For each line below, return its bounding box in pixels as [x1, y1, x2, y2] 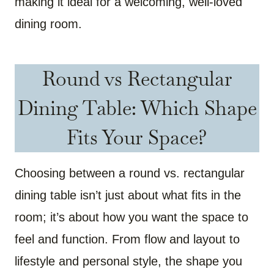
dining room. [15, 17, 82, 31]
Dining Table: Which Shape [17, 95, 257, 121]
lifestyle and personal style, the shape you [15, 254, 242, 268]
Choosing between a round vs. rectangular [15, 166, 245, 180]
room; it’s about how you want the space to [15, 210, 248, 224]
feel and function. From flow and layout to [15, 232, 240, 246]
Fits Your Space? [67, 125, 207, 150]
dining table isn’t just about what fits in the [15, 188, 241, 202]
